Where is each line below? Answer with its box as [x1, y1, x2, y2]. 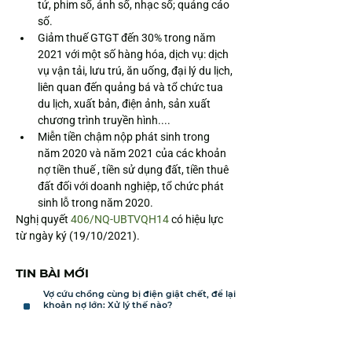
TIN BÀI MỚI [16, 266, 89, 280]
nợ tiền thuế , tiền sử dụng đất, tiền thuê [38, 163, 231, 176]
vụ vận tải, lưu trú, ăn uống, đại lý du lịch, [38, 64, 235, 77]
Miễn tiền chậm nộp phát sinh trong [38, 130, 212, 143]
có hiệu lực [169, 213, 225, 225]
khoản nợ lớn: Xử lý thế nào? [43, 299, 172, 310]
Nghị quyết [16, 213, 71, 225]
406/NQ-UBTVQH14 [71, 213, 169, 225]
